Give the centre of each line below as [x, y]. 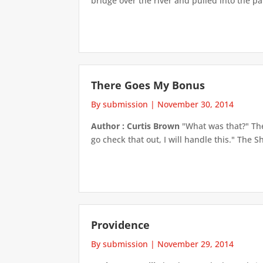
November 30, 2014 [196, 104]
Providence [121, 225]
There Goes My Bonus [148, 85]
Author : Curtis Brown [136, 126]
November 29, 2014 [196, 244]
